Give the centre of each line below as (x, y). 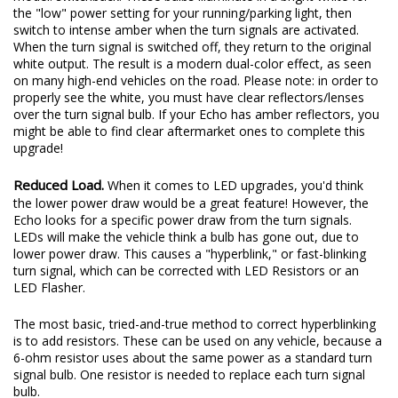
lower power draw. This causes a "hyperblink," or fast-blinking (190, 253)
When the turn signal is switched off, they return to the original (192, 46)
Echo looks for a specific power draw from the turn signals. (183, 219)
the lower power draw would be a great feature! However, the (191, 203)
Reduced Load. (59, 184)
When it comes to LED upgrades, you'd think (234, 185)
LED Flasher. (49, 287)
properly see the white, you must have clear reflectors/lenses (189, 97)
